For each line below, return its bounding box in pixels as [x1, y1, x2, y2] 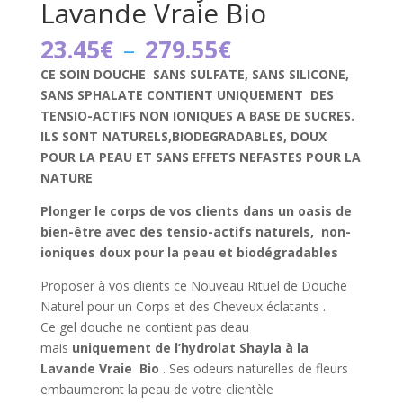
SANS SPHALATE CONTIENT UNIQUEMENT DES [40, 85, 334, 103]
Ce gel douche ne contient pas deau [40, 318, 249, 336]
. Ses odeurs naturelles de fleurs [158, 359, 348, 377]
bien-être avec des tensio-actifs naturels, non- [40, 222, 351, 240]
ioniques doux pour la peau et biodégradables [40, 243, 338, 261]
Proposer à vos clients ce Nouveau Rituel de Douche [40, 276, 347, 294]
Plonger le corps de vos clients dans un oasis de [40, 201, 352, 219]
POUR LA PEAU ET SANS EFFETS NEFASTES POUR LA [40, 148, 361, 166]
